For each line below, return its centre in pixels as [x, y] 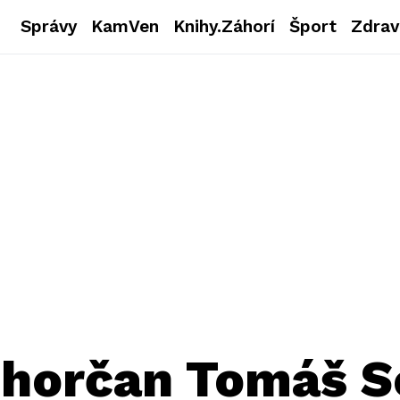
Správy [49, 26]
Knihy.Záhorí [225, 26]
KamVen [125, 26]
